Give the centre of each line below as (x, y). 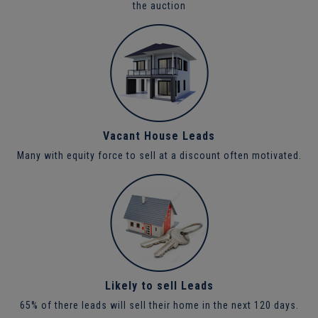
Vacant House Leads (159, 136)
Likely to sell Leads (159, 285)
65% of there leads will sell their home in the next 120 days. (159, 305)
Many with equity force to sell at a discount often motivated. (159, 155)
